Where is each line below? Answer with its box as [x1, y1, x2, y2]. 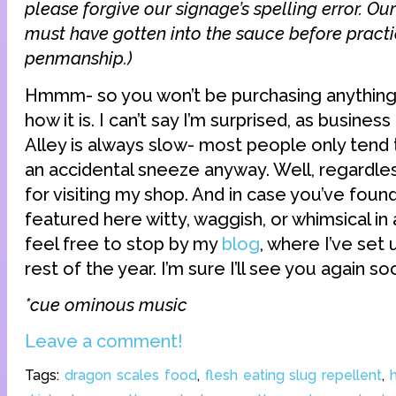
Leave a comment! [25, 331, 183, 353]
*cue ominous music [25, 293, 187, 316]
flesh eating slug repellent [204, 366, 383, 384]
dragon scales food [64, 366, 197, 384]
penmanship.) [25, 48, 133, 70]
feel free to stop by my [25, 232, 222, 255]
